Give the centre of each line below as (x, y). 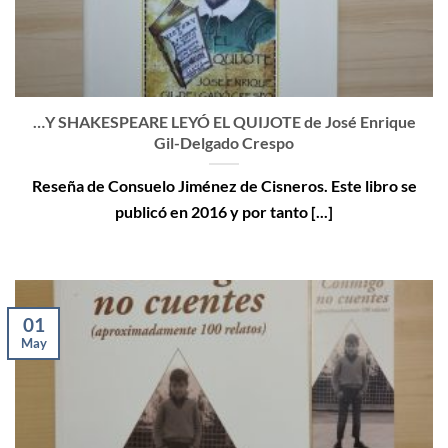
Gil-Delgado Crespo (224, 143)
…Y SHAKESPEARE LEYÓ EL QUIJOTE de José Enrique (224, 122)
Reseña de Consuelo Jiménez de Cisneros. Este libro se (224, 186)
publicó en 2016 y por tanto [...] (224, 212)
